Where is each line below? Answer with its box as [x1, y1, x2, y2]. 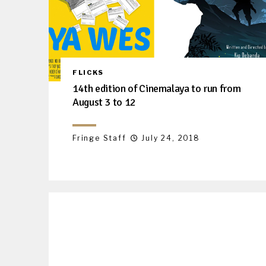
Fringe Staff [72, 133, 126, 142]
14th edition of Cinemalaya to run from [72, 81, 241, 95]
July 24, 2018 [141, 133, 200, 142]
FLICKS [72, 68, 104, 77]
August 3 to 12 [72, 95, 136, 109]
